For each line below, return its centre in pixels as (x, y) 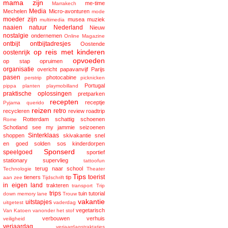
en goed (16, 144)
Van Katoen (17, 211)
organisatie (19, 69)
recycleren (16, 111)
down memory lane (25, 194)
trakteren (57, 186)
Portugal (95, 86)
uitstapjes (38, 202)
